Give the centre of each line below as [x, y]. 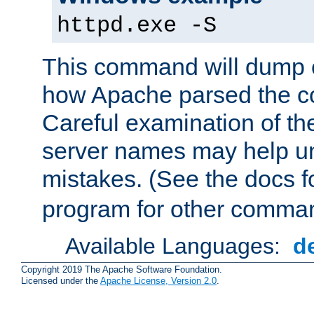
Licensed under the [61, 281]
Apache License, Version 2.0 [158, 281]
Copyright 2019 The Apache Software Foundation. [122, 270]
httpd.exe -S [137, 26]
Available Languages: [176, 246]
